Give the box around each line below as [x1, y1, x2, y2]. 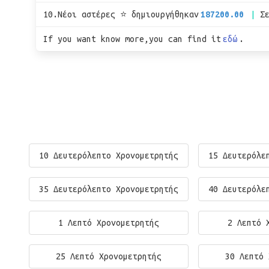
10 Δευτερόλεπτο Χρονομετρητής [39, 151, 178, 160]
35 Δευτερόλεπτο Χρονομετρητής [39, 184, 178, 194]
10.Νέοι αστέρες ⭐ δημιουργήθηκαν [43, 10, 199, 19]
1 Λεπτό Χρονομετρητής [58, 218, 159, 228]
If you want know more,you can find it [43, 34, 221, 44]
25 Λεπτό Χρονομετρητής [56, 252, 162, 261]
